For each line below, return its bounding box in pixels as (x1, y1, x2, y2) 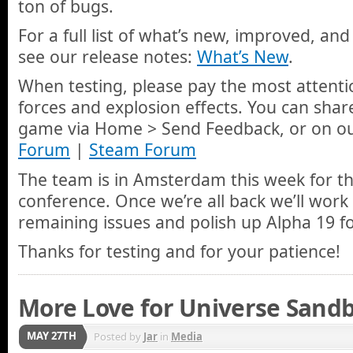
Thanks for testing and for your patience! (18, 240, 340, 263)
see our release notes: (18, 45, 197, 69)
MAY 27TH (27, 329, 76, 344)
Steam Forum (89, 138, 196, 162)
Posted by (94, 329, 143, 344)
